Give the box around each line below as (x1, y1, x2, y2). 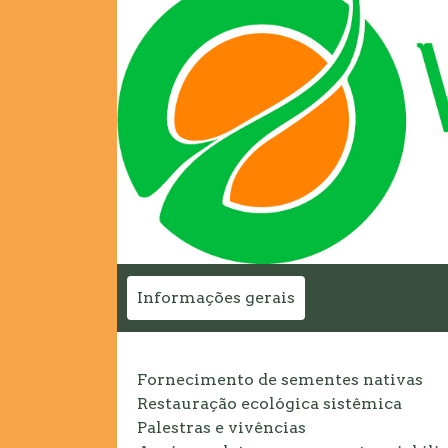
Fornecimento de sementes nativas (137, 370, 423, 390)
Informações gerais (137, 288, 295, 308)
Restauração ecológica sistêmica (137, 394, 402, 414)
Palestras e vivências (137, 418, 306, 438)
